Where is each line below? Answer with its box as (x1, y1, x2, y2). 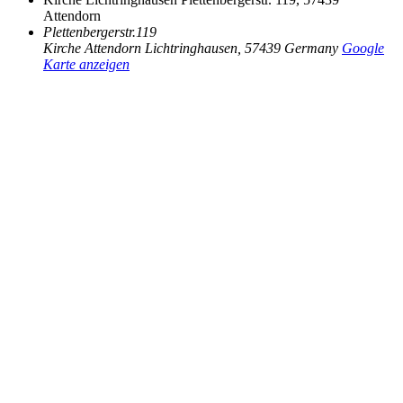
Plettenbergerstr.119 (43, 23, 157, 40)
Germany (284, 40, 338, 56)
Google (342, 40, 384, 56)
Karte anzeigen (43, 56, 130, 72)
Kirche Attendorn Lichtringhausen (43, 40, 237, 56)
